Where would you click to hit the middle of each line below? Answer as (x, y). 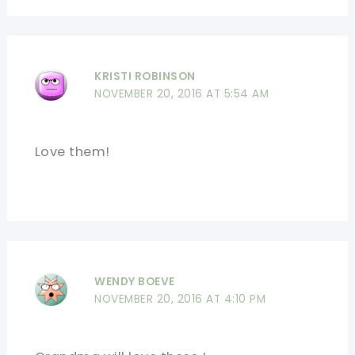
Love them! (72, 151)
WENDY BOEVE (135, 282)
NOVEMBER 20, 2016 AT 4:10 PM (180, 300)
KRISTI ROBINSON (145, 76)
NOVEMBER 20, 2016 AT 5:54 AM (182, 94)
